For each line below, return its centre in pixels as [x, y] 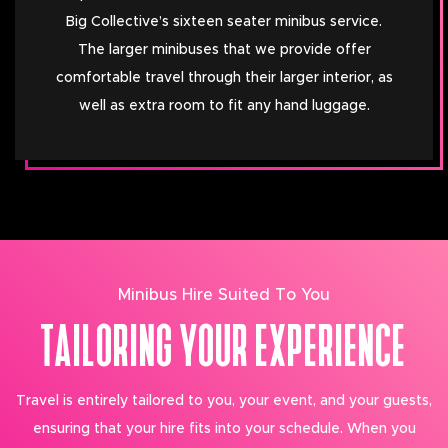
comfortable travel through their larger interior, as [224, 78]
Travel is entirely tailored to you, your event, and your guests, [224, 401]
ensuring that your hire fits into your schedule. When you [224, 429]
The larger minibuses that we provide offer [224, 50]
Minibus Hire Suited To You [224, 295]
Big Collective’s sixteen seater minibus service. [224, 22]
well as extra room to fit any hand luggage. [224, 106]
